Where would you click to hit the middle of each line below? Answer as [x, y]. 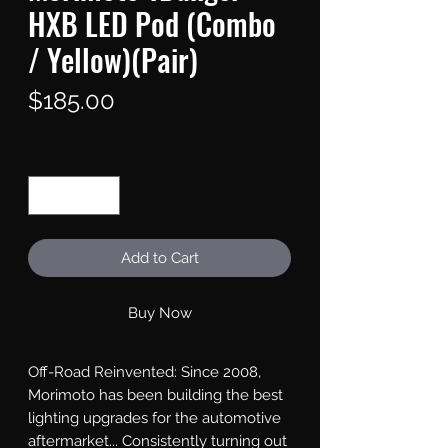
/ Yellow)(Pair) [113, 60]
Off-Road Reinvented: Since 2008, [144, 371]
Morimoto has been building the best [155, 394]
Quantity [57, 154]
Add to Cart [159, 257]
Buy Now [159, 312]
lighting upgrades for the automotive [154, 417]
